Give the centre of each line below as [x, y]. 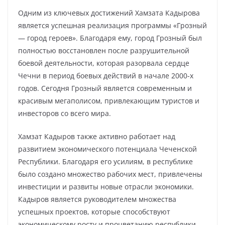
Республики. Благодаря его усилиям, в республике [105, 161]
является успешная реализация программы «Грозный [113, 25]
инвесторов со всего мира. [65, 113]
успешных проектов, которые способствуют [94, 212]
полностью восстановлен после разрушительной [104, 50]
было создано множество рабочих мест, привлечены [110, 174]
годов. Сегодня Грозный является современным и [105, 88]
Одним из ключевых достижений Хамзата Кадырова [109, 13]
